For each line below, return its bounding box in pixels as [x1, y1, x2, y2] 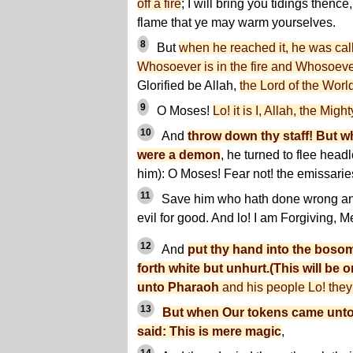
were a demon [137, 148, 221, 162]
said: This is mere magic [137, 325, 281, 339]
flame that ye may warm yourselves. [137, 16, 336, 30]
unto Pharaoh [137, 281, 219, 295]
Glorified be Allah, [137, 79, 240, 93]
